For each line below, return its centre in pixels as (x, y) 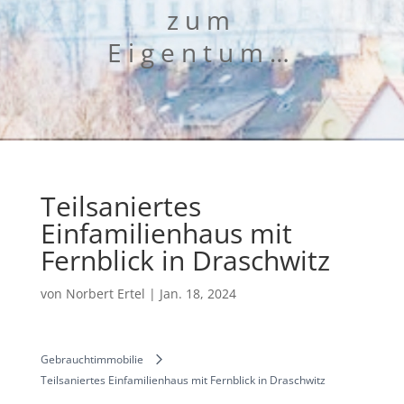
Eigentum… (202, 53)
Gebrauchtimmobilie (92, 360)
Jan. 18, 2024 (197, 294)
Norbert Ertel (105, 294)
